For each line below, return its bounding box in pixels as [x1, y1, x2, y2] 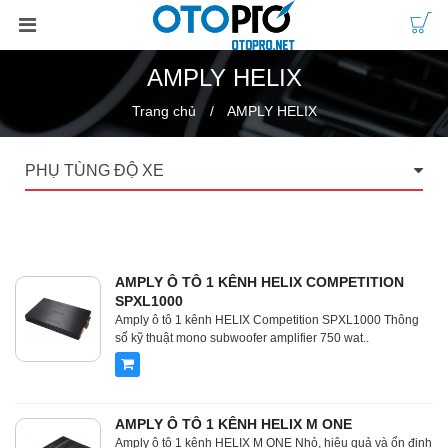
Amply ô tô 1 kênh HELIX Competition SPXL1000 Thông [115, 313, 419, 327]
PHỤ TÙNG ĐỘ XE [25, 162, 164, 179]
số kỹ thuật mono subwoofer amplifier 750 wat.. [115, 331, 369, 345]
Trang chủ [131, 103, 196, 119]
